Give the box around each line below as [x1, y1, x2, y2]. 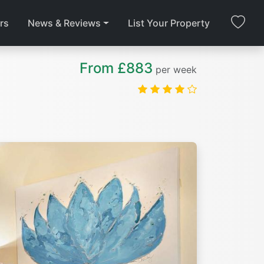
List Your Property [128, 16, 210, 29]
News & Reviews [28, 16, 101, 29]
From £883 [80, 60, 153, 77]
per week [156, 64, 197, 75]
